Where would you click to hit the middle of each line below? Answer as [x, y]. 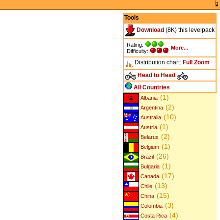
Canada [149, 177]
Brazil [147, 156]
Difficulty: [138, 51]
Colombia [151, 206]
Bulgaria [150, 167]
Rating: [136, 44]
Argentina [151, 107]
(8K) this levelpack [189, 30]
